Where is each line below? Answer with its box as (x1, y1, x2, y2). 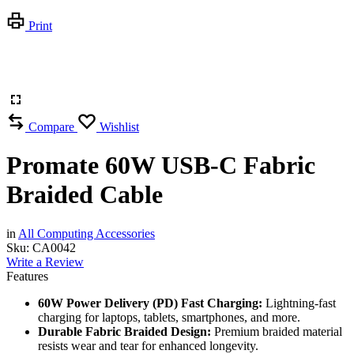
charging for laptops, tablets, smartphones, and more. (38, 310, 300, 324)
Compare (28, 120, 74, 134)
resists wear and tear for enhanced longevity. (38, 338, 258, 352)
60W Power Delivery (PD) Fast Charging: (38, 296, 262, 310)
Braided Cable (6, 180, 163, 209)
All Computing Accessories (18, 226, 155, 240)
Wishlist (100, 120, 139, 134)
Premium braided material (211, 324, 342, 338)
